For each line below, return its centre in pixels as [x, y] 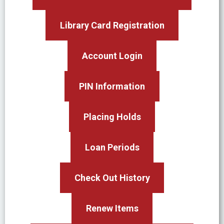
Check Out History [112, 177]
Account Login [112, 55]
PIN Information [112, 86]
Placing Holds [112, 116]
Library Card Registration [112, 25]
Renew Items [112, 208]
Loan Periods [112, 147]
